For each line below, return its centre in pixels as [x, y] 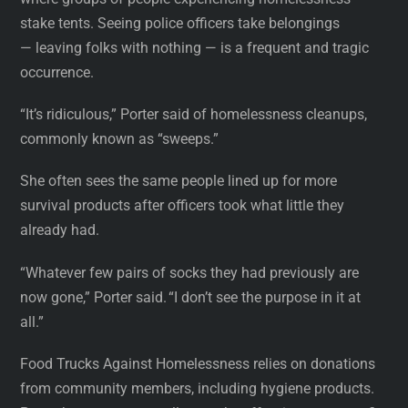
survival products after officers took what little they [183, 206]
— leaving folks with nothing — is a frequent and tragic [195, 48]
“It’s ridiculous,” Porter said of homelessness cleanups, [194, 115]
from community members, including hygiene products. [198, 388]
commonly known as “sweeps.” [120, 139]
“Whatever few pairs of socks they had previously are [190, 272]
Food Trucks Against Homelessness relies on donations [198, 363]
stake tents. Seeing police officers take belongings [180, 24]
